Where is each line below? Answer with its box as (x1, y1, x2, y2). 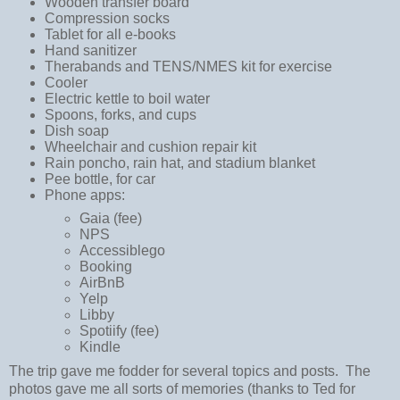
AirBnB (79, 275, 126, 291)
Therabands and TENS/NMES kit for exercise (44, 59, 332, 75)
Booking (79, 259, 133, 275)
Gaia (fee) (79, 211, 143, 227)
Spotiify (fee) (79, 323, 160, 339)
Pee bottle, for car (44, 171, 155, 187)
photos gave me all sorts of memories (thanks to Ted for (9, 381, 355, 396)
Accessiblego (79, 243, 166, 259)
